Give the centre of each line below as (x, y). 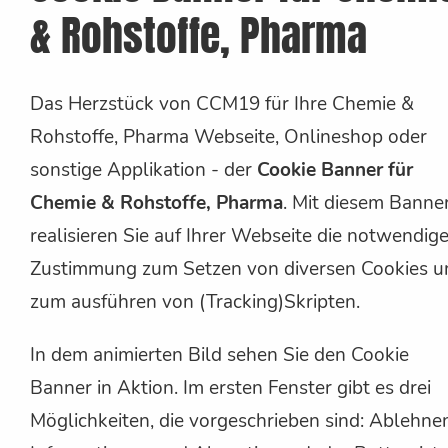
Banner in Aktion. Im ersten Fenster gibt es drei (230, 388)
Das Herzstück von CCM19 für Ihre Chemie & (222, 104)
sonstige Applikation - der (143, 170)
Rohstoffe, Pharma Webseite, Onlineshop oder (228, 137)
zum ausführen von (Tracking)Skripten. (195, 302)
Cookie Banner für (335, 170)
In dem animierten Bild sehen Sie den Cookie (219, 355)
